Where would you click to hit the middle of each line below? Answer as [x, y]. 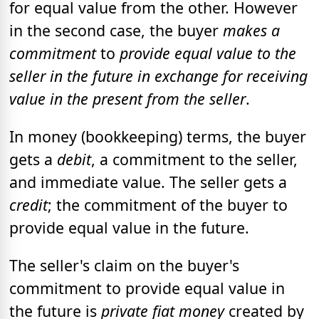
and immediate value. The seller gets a [148, 182]
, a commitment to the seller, [194, 159]
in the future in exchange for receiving [179, 75]
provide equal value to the [208, 53]
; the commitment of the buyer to [168, 205]
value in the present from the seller [127, 98]
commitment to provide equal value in [147, 288]
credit [28, 205]
